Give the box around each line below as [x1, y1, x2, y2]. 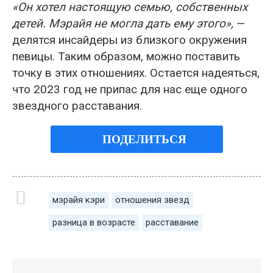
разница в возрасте [52, 217, 135, 228]
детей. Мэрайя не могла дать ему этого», [12, 16, 233, 30]
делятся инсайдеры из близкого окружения [12, 33, 247, 47]
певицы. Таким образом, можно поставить [12, 49, 240, 63]
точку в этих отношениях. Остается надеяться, [12, 66, 260, 80]
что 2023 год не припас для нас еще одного [12, 82, 247, 96]
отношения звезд [115, 194, 190, 205]
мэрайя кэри [52, 194, 105, 205]
